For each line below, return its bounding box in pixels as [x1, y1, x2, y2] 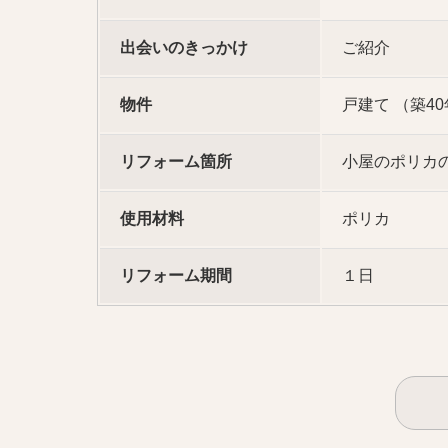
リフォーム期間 [120, 267, 232, 285]
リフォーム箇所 [120, 153, 232, 171]
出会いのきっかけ [120, 39, 248, 57]
